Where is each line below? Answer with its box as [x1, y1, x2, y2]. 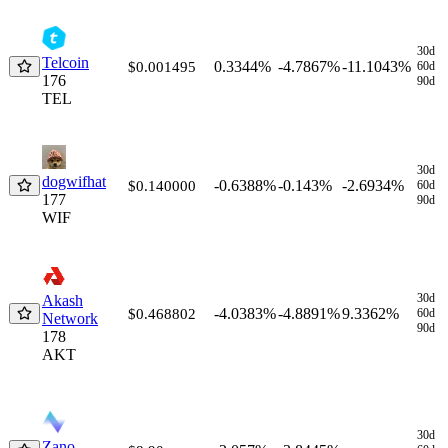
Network [42, 309, 98, 327]
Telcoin [42, 53, 89, 71]
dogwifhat [42, 172, 106, 190]
